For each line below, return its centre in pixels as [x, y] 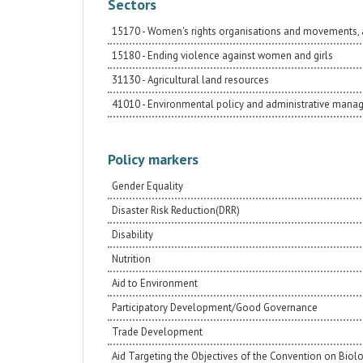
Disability [132, 235]
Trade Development [157, 332]
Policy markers [153, 159]
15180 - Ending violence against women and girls [222, 56]
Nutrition [131, 259]
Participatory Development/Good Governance [215, 307]
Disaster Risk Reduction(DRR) [176, 210]
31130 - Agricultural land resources [190, 80]
